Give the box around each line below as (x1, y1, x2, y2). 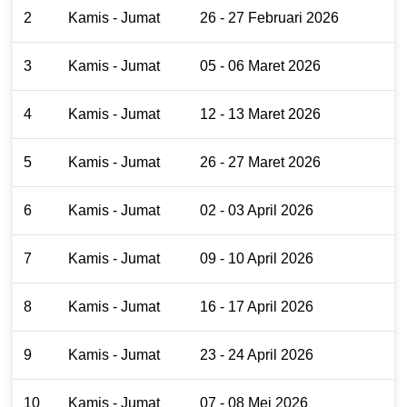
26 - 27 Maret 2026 (200, 154, 321, 170)
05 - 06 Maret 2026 (200, 57, 321, 74)
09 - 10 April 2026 (200, 250, 313, 266)
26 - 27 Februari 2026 (200, 9, 339, 25)
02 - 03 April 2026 (200, 202, 313, 218)
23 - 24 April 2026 (200, 346, 313, 362)
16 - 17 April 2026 (200, 298, 313, 314)
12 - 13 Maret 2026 (200, 105, 321, 122)
